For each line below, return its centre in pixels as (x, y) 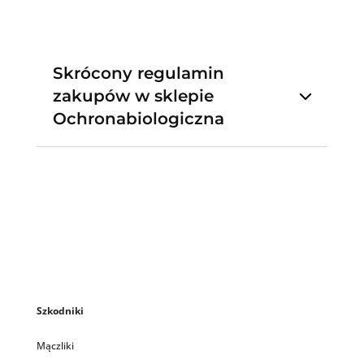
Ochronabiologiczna (138, 119)
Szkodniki (60, 311)
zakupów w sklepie (133, 96)
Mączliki (55, 346)
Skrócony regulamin (138, 74)
